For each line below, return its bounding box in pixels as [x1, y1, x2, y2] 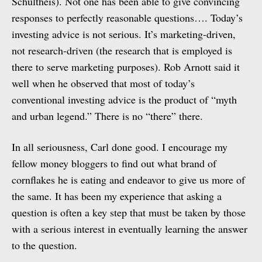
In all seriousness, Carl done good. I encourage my [12, 140, 227, 154]
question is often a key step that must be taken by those [12, 205, 246, 219]
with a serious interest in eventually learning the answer [12, 222, 247, 236]
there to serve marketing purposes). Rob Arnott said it [12, 60, 240, 74]
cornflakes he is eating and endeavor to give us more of [12, 173, 245, 187]
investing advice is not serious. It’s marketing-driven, [12, 27, 236, 41]
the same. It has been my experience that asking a [12, 189, 222, 203]
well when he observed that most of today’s [12, 76, 195, 90]
